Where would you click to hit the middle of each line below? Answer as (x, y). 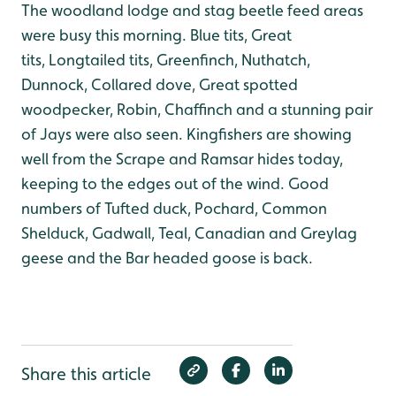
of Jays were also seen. (102, 134)
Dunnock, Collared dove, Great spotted (160, 84)
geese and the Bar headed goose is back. (167, 258)
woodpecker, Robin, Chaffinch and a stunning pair (197, 109)
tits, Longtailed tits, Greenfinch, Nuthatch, (166, 60)
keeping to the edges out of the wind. (153, 183)
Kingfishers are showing (267, 134)
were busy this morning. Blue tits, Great (156, 35)
